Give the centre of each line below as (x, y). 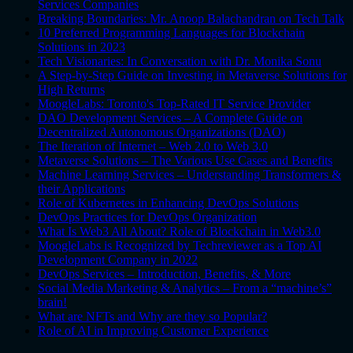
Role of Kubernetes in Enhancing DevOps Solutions (168, 203)
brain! (52, 303)
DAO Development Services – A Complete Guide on (170, 118)
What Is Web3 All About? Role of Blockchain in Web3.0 (179, 232)
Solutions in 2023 (82, 47)
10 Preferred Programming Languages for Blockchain (171, 33)
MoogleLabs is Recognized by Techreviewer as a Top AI (180, 246)
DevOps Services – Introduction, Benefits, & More (164, 274)
